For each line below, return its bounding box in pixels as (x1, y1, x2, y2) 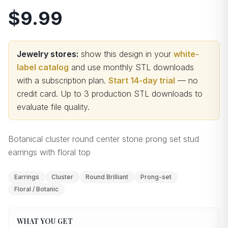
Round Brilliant (85, 173, 128, 181)
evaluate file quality (17, 102, 88, 112)
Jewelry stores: (17, 49, 78, 59)
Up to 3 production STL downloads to (61, 89, 203, 99)
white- (174, 49, 199, 59)
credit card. (17, 89, 61, 99)
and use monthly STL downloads (71, 62, 194, 72)
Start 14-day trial (108, 75, 175, 85)
